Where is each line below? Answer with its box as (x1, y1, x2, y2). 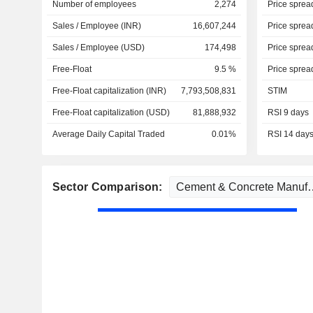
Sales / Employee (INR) (52, 21, 141, 31)
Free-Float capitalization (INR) (52, 86, 166, 96)
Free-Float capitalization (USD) (52, 108, 170, 117)
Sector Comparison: (52, 181, 166, 193)
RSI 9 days (267, 108, 309, 117)
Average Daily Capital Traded (52, 129, 165, 139)
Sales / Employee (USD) (52, 43, 145, 52)
